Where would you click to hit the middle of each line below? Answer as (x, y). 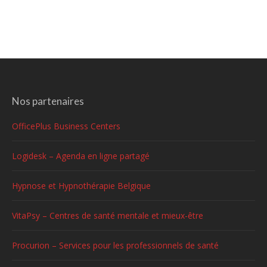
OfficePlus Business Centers (66, 126)
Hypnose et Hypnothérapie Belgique (81, 186)
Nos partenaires (48, 101)
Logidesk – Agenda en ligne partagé (81, 156)
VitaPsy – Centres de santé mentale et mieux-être (108, 215)
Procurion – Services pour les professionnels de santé (115, 245)
